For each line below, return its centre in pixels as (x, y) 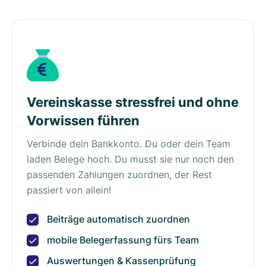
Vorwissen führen (83, 120)
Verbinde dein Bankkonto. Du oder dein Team (129, 143)
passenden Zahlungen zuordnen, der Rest (119, 174)
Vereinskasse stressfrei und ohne (133, 102)
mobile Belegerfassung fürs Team (123, 240)
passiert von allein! (69, 190)
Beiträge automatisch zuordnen (118, 219)
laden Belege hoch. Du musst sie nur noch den (130, 159)
